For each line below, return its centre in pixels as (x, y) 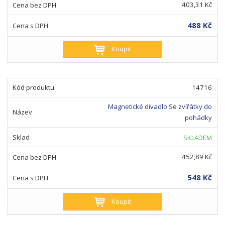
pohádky (198, 118)
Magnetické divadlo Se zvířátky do (160, 107)
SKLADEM (197, 137)
